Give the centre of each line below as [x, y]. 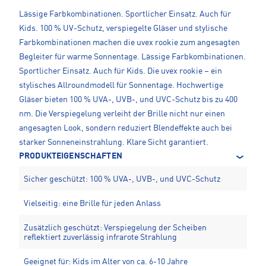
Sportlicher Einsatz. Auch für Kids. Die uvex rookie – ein [121, 71]
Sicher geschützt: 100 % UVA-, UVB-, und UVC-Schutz [122, 179]
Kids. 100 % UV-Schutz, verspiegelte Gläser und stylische [123, 28]
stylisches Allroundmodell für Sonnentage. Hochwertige [121, 85]
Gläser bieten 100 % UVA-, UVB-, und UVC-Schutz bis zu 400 [128, 99]
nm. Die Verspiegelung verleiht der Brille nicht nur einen [122, 114]
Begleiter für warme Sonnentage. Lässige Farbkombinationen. [132, 57]
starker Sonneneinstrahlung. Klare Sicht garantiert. [114, 142]
